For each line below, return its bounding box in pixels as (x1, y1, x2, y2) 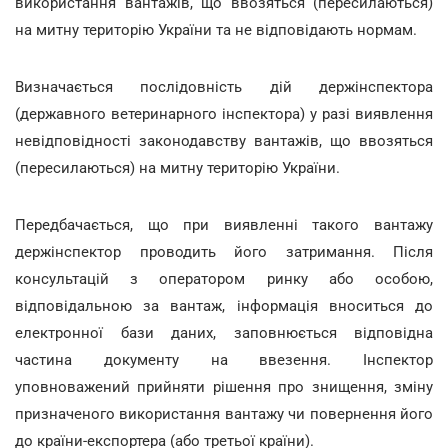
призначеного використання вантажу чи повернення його (15, 404, 433, 423)
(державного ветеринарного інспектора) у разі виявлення (15, 104, 433, 123)
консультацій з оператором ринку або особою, (15, 269, 433, 288)
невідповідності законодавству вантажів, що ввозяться (15, 131, 433, 150)
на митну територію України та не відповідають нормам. (15, 20, 417, 39)
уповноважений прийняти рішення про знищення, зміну (15, 377, 433, 396)
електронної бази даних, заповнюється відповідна (15, 323, 433, 342)
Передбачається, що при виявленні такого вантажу (15, 215, 433, 234)
